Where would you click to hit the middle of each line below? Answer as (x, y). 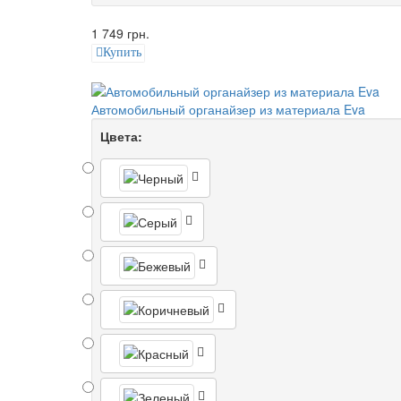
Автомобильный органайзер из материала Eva (228, 109)
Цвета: (121, 136)
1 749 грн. (120, 34)
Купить (122, 53)
